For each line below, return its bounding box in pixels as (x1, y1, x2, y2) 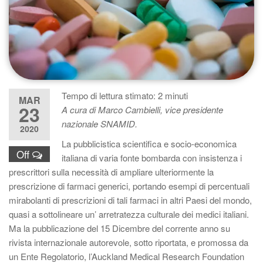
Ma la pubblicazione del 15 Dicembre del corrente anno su (9, 222, 230, 234)
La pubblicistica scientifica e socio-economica (62, 137, 237, 150)
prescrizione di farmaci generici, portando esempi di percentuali (9, 180, 249, 192)
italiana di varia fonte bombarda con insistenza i (62, 151, 242, 164)
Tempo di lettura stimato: (62, 89, 158, 102)
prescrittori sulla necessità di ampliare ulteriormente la (9, 166, 214, 178)
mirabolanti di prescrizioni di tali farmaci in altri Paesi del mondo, (9, 194, 252, 206)
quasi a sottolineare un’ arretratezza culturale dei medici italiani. (9, 208, 249, 220)
